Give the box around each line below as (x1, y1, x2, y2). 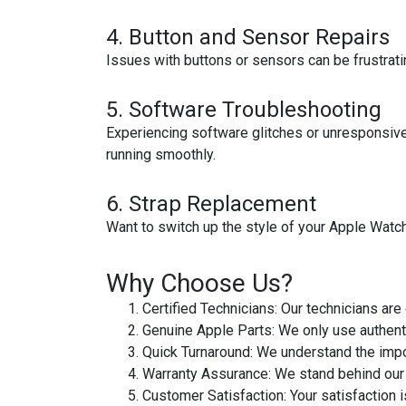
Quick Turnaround (142, 343, 250, 361)
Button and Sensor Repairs (129, 24, 390, 50)
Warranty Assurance (142, 365, 268, 382)
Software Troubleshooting (129, 97, 382, 122)
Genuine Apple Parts (142, 322, 272, 339)
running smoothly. (106, 146, 216, 163)
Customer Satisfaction (142, 387, 284, 404)
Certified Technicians (142, 300, 275, 317)
